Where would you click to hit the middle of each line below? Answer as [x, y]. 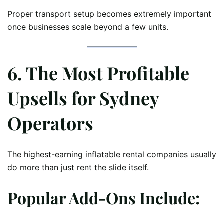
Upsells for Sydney [83, 98]
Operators [50, 123]
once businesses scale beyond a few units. [88, 27]
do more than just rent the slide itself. [78, 167]
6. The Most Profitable [98, 73]
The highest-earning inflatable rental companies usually [112, 154]
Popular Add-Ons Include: [104, 198]
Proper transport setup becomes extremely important [109, 14]
